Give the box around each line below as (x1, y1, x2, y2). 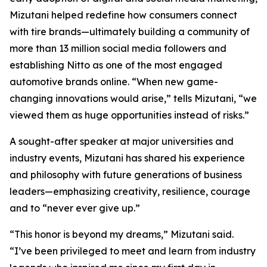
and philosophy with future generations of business (10, 169, 242, 181)
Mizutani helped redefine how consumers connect (10, 9, 237, 21)
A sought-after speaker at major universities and (10, 135, 234, 147)
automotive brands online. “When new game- (10, 76, 218, 88)
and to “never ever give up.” (10, 202, 140, 214)
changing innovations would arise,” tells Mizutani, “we (10, 92, 257, 104)
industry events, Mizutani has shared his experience (10, 152, 245, 164)
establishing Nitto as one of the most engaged (10, 59, 222, 71)
